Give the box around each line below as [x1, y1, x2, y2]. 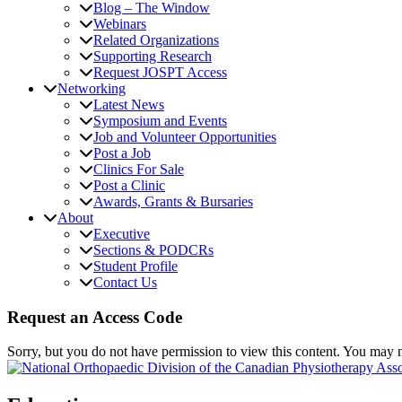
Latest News [93, 97, 164, 112]
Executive [93, 226, 150, 241]
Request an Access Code [7, 307, 182, 327]
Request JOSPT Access [93, 65, 227, 80]
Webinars [93, 16, 146, 31]
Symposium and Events [93, 113, 227, 128]
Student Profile [93, 258, 178, 274]
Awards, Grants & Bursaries [93, 194, 253, 209]
